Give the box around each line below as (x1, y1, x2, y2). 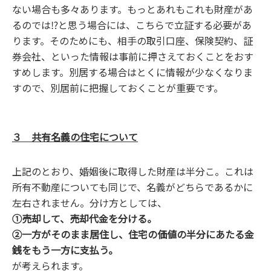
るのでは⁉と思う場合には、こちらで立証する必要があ (12, 18, 252, 33)
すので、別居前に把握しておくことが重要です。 (12, 80, 223, 96)
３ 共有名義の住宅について (12, 129, 138, 145)
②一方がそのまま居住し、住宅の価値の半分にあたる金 (12, 227, 254, 242)
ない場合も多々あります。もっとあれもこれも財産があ (12, 2, 253, 17)
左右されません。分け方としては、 (12, 195, 167, 211)
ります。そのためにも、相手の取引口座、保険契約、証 (12, 33, 253, 48)
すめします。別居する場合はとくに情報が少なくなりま (12, 65, 253, 80)
